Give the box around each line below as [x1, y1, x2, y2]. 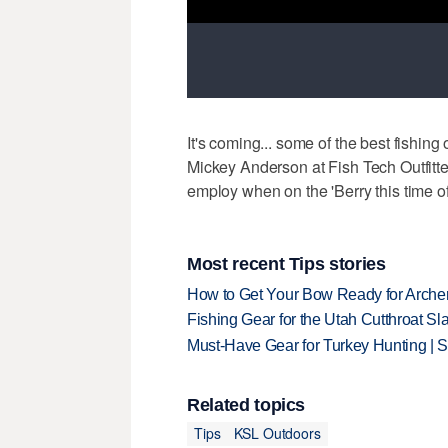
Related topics [187, 394, 306, 415]
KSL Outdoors [234, 423, 321, 444]
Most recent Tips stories [187, 254, 386, 275]
